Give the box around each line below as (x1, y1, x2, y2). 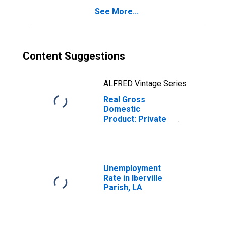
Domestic (103, 104, 140, 114)
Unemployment (103, 163, 161, 173)
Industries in (103, 133, 150, 143)
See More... (95, 7, 139, 16)
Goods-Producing (103, 124, 171, 133)
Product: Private (103, 114, 166, 124)
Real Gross (103, 95, 145, 104)
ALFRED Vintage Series (103, 79, 187, 88)
